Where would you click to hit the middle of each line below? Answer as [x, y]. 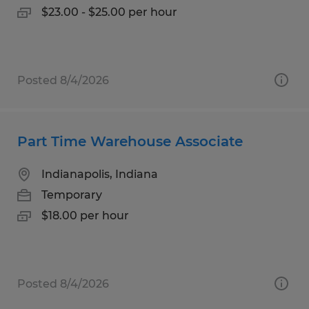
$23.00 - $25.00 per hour [109, 12]
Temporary [72, 195]
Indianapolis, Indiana [100, 174]
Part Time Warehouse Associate [130, 141]
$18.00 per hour [85, 215]
